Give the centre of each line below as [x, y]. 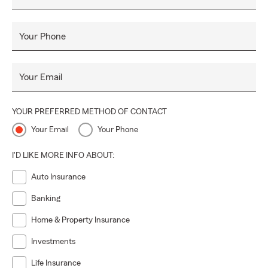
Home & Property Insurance [80, 220]
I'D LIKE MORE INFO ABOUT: [63, 156]
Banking [46, 199]
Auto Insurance [58, 177]
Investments [53, 242]
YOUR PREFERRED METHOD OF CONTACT [89, 112]
